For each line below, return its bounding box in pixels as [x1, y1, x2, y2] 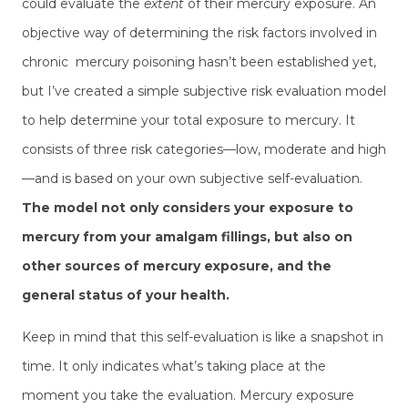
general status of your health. [22, 286, 229, 303]
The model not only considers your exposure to [22, 199, 353, 216]
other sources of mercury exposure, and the [22, 257, 331, 274]
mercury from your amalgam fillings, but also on [22, 228, 352, 245]
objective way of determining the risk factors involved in [22, 24, 377, 41]
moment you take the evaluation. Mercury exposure [22, 386, 354, 403]
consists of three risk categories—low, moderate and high [22, 140, 386, 158]
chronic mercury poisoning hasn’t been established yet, [22, 53, 376, 70]
